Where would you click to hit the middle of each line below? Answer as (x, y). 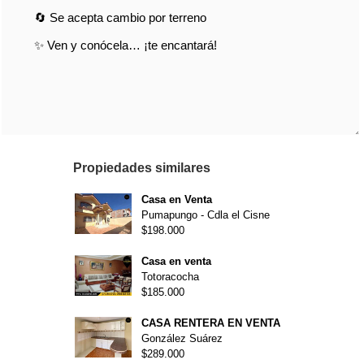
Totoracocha (170, 277)
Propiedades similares (141, 168)
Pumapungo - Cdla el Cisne (205, 215)
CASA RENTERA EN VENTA (210, 323)
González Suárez (182, 338)
